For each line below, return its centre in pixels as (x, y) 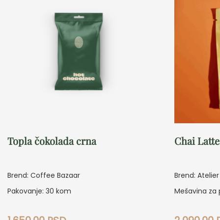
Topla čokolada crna (52, 141)
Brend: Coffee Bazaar (44, 176)
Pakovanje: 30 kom (39, 191)
